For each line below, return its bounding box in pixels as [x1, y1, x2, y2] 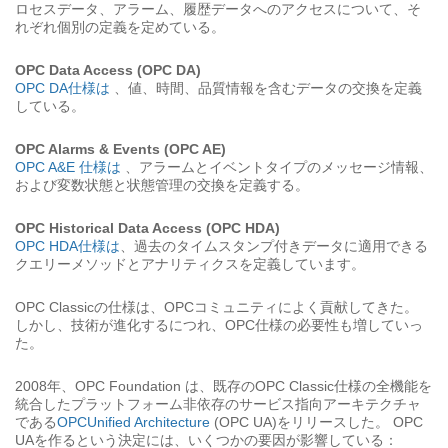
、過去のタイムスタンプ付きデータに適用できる [120, 238, 428, 254]
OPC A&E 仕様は [15, 159, 125, 175]
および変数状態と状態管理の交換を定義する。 [15, 177, 309, 193]
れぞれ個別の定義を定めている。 [15, 19, 225, 35]
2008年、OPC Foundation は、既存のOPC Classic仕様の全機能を [15, 378, 432, 394]
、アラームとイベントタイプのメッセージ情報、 [125, 159, 433, 175]
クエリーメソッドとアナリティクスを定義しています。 [15, 256, 365, 272]
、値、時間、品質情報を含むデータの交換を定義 [114, 80, 422, 96]
